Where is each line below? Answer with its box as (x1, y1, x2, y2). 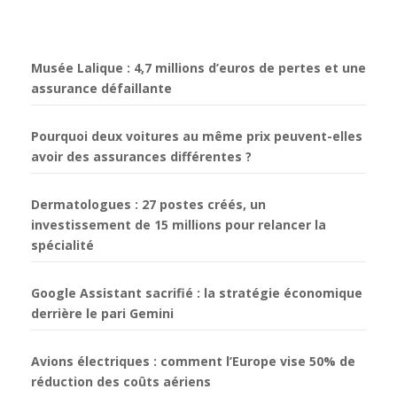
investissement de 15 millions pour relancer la (31, 215, 326, 233)
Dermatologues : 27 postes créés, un (31, 195, 266, 213)
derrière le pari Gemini (31, 304, 174, 322)
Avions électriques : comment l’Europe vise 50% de (31, 352, 355, 370)
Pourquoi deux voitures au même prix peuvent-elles (31, 127, 362, 144)
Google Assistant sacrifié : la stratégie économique (31, 284, 362, 301)
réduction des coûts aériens (31, 372, 211, 390)
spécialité (31, 236, 94, 253)
